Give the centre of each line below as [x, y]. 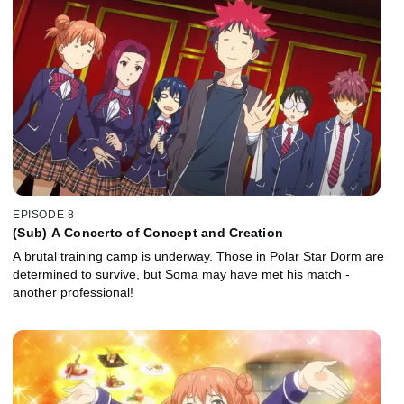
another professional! [73, 293]
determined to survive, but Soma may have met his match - [181, 275]
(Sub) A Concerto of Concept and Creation [148, 233]
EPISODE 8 [44, 215]
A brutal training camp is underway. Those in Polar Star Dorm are [198, 257]
